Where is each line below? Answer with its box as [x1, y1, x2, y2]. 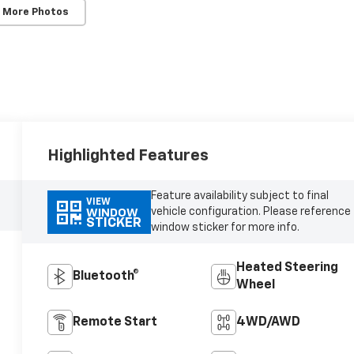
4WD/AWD [235, 316, 300, 330]
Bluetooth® [73, 270, 140, 284]
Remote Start [73, 316, 158, 330]
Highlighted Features [47, 148, 209, 164]
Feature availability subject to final [150, 190, 329, 202]
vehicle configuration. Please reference [150, 206, 351, 218]
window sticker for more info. [150, 222, 299, 234]
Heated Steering [235, 262, 338, 275]
